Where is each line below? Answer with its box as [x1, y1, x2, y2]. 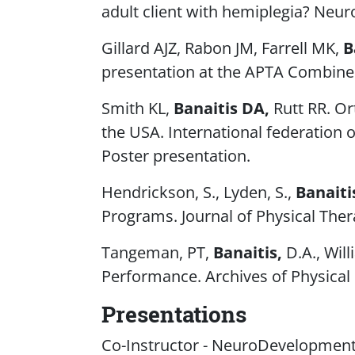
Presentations [101, 299, 246, 329]
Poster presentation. [101, 144, 250, 166]
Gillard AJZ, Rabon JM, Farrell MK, [101, 36, 343, 59]
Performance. [101, 265, 205, 287]
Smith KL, [101, 97, 174, 119]
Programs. [101, 204, 181, 227]
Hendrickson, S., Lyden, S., [101, 181, 296, 203]
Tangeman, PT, [101, 241, 213, 263]
